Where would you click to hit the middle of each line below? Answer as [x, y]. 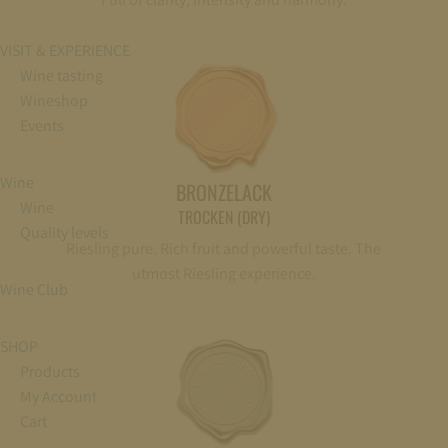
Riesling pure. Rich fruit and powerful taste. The [224, 248]
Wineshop [54, 100]
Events [42, 125]
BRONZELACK [223, 191]
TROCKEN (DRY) [223, 216]
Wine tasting [61, 75]
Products [50, 371]
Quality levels [64, 232]
